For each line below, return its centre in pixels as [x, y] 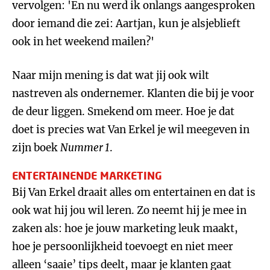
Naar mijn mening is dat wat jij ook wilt [111, 75]
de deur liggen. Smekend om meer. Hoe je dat [123, 111]
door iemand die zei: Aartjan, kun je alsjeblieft [126, 24]
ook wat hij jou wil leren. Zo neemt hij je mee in [129, 210]
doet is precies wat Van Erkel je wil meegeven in [131, 130]
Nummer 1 [85, 148]
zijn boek [36, 148]
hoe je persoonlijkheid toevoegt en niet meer [123, 246]
